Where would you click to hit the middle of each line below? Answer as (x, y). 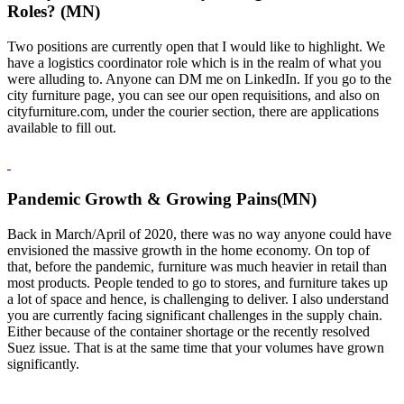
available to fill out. (64, 127)
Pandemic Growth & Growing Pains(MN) (162, 199)
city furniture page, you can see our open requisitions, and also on (193, 95)
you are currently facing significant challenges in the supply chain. (195, 316)
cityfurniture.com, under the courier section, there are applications (193, 111)
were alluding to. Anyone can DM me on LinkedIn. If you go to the (199, 78)
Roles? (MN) (54, 12)
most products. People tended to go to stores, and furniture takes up (197, 283)
